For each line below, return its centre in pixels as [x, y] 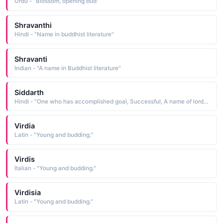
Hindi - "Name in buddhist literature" [64, 35]
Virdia [24, 125]
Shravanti [31, 59]
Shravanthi [33, 25]
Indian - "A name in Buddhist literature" [67, 68]
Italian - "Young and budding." [55, 168]
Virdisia [27, 193]
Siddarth [29, 92]
